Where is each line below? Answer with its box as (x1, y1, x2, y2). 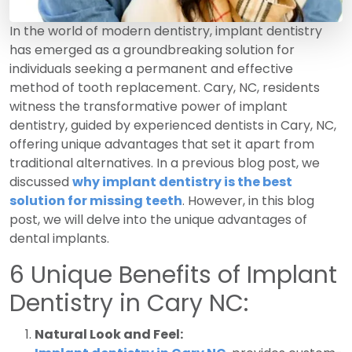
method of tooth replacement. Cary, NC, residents (9, 78, 320, 97)
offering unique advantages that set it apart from (9, 134, 314, 153)
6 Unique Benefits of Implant (9, 258, 337, 291)
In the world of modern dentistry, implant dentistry (9, 21, 322, 40)
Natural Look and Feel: (35, 324, 183, 343)
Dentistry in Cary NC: (9, 286, 248, 320)
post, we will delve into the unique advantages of (9, 210, 307, 229)
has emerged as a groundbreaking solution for (9, 40, 295, 59)
